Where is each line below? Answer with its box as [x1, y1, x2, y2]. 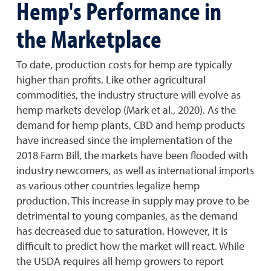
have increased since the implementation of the [16, 133, 232, 147]
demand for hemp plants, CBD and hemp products [16, 118, 245, 132]
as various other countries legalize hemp [16, 178, 200, 192]
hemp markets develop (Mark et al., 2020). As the [16, 103, 236, 117]
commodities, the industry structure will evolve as [16, 88, 241, 102]
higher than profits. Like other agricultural [16, 73, 206, 87]
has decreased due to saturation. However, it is [16, 224, 227, 238]
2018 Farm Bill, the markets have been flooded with [16, 148, 248, 162]
